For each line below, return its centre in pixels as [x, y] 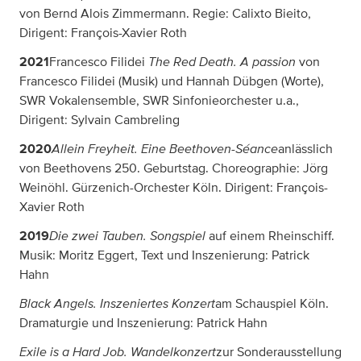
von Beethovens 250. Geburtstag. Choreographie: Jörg [174, 168]
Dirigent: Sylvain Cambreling [100, 120]
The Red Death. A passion [222, 61]
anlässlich [305, 149]
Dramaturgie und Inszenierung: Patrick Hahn [143, 323]
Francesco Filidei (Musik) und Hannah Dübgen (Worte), [172, 81]
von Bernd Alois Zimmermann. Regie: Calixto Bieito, [165, 13]
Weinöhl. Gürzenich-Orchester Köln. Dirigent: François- [174, 187]
